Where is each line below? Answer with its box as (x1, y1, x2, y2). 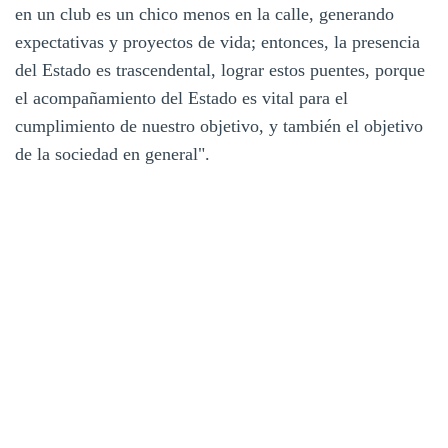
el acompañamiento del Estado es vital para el (15, 88, 348, 109)
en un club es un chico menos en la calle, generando (15, 4, 394, 25)
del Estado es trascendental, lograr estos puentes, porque (15, 60, 425, 81)
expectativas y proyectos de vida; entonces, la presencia (15, 32, 420, 53)
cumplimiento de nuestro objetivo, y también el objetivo (15, 116, 423, 137)
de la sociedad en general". (15, 144, 210, 165)
